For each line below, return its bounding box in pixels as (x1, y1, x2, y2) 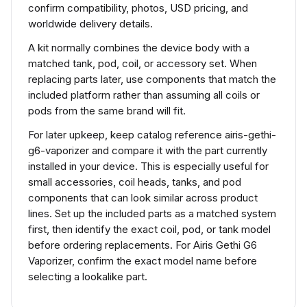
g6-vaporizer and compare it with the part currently (28, 144, 267, 157)
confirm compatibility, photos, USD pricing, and (28, 1, 248, 14)
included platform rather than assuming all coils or (28, 88, 260, 101)
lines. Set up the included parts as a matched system (28, 207, 276, 220)
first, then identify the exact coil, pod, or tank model (28, 223, 271, 236)
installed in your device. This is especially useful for (28, 160, 269, 173)
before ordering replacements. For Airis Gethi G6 (28, 238, 257, 251)
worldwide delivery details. (28, 17, 153, 30)
